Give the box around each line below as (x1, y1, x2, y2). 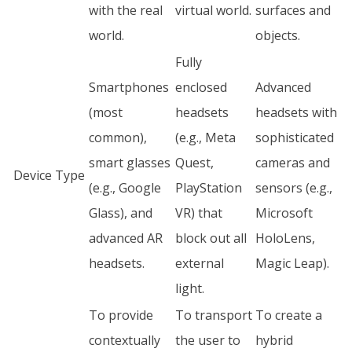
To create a (255, 306, 322, 324)
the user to (175, 332, 240, 349)
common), (89, 129, 147, 146)
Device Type (13, 167, 85, 184)
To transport (175, 306, 252, 324)
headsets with (255, 104, 337, 121)
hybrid (255, 332, 293, 349)
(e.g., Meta (175, 129, 236, 146)
